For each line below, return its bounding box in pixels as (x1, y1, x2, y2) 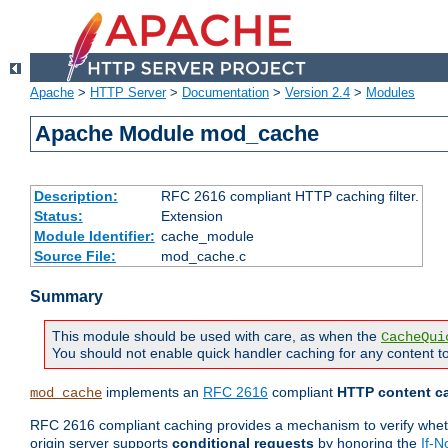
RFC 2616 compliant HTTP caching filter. (160, 188, 419, 205)
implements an (102, 384, 203, 401)
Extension (160, 208, 223, 225)
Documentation (182, 85, 269, 101)
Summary (30, 288, 103, 306)
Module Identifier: (33, 228, 155, 245)
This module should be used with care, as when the (52, 328, 381, 345)
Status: (33, 208, 83, 225)
